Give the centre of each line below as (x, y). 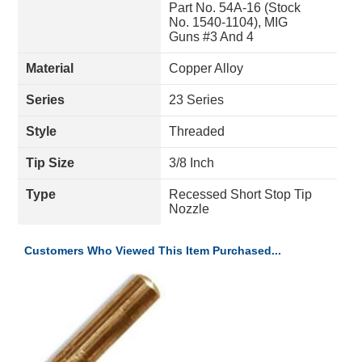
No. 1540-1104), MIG (228, 22)
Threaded (197, 131)
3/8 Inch (192, 163)
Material (50, 68)
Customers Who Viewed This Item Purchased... (153, 250)
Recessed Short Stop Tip (240, 194)
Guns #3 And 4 (211, 37)
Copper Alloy (206, 68)
